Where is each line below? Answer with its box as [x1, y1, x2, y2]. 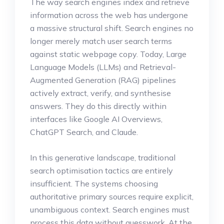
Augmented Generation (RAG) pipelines [30, 75, 176, 85]
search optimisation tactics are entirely [30, 165, 173, 176]
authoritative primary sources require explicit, [30, 191, 193, 202]
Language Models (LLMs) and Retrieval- [30, 62, 176, 72]
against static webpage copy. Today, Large [30, 49, 186, 59]
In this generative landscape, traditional [30, 152, 175, 163]
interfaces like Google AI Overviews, [30, 114, 162, 124]
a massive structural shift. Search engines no [30, 23, 193, 33]
